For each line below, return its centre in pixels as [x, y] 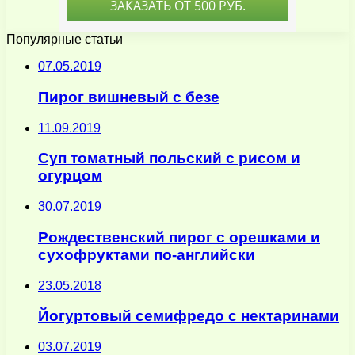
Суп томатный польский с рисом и [169, 158]
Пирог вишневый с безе [129, 97]
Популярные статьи [65, 40]
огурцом [70, 176]
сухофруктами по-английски [147, 254]
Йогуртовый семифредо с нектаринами [189, 316]
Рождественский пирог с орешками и [179, 237]
